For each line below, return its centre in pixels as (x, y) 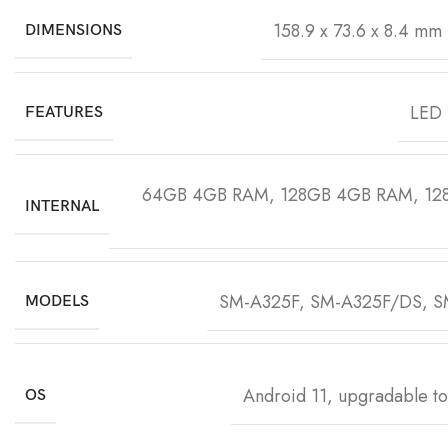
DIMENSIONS (73, 30)
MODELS (57, 301)
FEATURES (64, 112)
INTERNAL (62, 207)
